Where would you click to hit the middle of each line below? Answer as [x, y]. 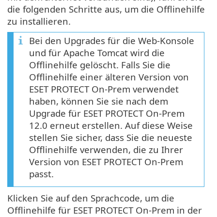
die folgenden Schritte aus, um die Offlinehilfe [106, 9]
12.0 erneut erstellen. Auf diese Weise [111, 125]
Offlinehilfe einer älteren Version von [109, 77]
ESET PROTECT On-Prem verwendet [104, 89]
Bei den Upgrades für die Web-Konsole [112, 40]
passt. [41, 173]
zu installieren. [39, 21]
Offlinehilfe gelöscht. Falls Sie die [100, 64]
